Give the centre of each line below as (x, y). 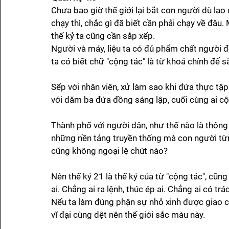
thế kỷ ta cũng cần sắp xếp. (104, 36)
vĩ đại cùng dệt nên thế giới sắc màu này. (129, 215)
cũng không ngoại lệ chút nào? (109, 151)
